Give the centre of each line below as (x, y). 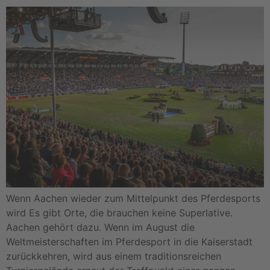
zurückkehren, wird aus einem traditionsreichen (114, 256)
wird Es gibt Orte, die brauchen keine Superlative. (119, 213)
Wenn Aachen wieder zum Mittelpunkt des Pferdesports (133, 199)
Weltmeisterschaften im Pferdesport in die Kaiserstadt (129, 242)
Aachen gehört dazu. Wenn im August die (100, 228)
